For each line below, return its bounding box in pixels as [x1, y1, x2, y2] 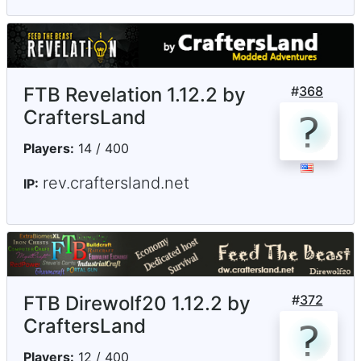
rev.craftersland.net [43, 173, 189, 193]
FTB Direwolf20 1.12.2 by [23, 292, 251, 316]
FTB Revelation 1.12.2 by [23, 83, 246, 107]
